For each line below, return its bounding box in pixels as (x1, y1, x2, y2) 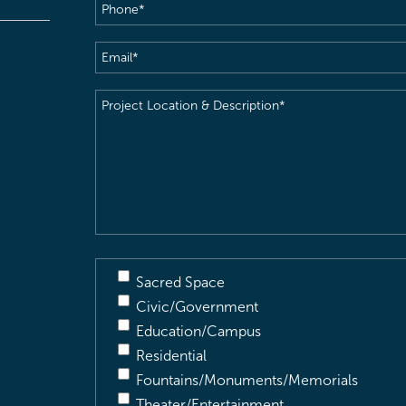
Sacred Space (135, 275, 225, 290)
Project (93, 93, 142, 109)
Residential (135, 348, 207, 363)
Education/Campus (135, 324, 261, 339)
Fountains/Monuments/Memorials (135, 372, 358, 388)
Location (93, 118, 151, 133)
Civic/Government (135, 299, 258, 314)
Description (93, 167, 170, 182)
